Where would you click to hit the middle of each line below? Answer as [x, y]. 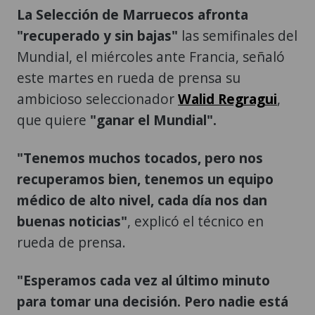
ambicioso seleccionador [97, 98]
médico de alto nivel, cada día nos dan [142, 200]
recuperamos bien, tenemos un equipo [145, 179]
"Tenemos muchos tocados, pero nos [140, 157]
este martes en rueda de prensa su [129, 77]
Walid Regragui [227, 98]
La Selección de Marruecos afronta [133, 14]
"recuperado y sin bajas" [97, 35]
